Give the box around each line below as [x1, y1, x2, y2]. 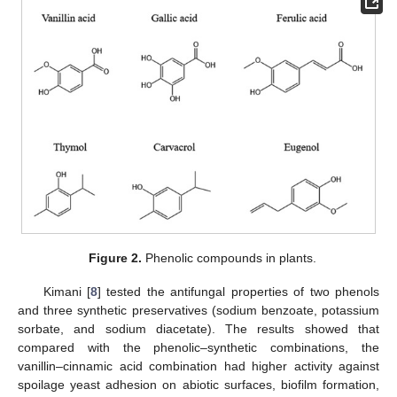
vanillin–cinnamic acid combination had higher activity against [18, 359, 379, 374]
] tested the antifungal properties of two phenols [97, 284, 380, 300]
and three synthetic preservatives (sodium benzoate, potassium [18, 303, 379, 318]
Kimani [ [43, 284, 91, 300]
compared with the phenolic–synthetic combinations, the [18, 340, 379, 355]
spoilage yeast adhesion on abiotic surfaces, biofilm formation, [18, 378, 379, 393]
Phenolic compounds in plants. [141, 251, 316, 266]
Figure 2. [88, 251, 142, 266]
